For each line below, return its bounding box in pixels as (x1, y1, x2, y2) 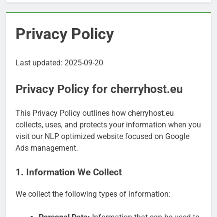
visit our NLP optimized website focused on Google (15, 131, 189, 141)
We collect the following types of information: (15, 189, 170, 199)
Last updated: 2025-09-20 (15, 58, 103, 67)
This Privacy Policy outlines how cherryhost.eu (15, 108, 174, 118)
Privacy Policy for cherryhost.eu (15, 82, 183, 96)
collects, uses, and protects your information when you (15, 120, 201, 129)
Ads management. (15, 143, 78, 153)
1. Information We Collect (15, 167, 122, 178)
